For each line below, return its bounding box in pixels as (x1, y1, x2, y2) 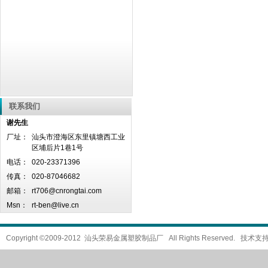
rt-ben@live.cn (32, 201, 79, 209)
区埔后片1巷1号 (32, 144, 83, 152)
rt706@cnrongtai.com (32, 187, 102, 195)
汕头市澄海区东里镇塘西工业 (32, 133, 125, 141)
